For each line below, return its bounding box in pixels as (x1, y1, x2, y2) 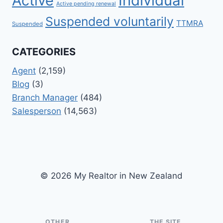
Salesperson (12, 106, 61, 116)
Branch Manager (12, 92, 78, 103)
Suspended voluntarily (45, 14, 174, 29)
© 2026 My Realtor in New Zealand (40, 171, 183, 181)
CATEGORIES (12, 45, 76, 58)
